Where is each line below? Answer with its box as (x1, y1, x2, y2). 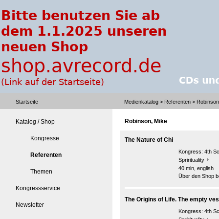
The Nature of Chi (125, 136, 173, 143)
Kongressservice (16, 185, 60, 192)
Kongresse (30, 135, 59, 142)
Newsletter (16, 201, 44, 208)
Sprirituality (178, 157, 204, 163)
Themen (30, 168, 52, 175)
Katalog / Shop (16, 118, 55, 125)
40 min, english (178, 165, 214, 171)
